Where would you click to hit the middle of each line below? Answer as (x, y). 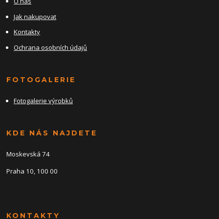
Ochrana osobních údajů (51, 47)
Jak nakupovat (35, 16)
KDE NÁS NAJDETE (52, 133)
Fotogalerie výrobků (44, 100)
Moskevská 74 (28, 154)
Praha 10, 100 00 (32, 171)
